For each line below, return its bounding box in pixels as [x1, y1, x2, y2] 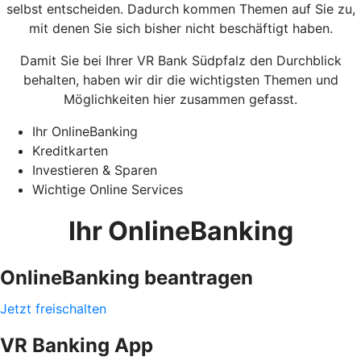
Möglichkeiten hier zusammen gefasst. [64, 90, 297, 107]
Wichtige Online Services [32, 180, 183, 197]
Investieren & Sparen [32, 161, 157, 178]
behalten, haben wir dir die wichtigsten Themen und [23, 71, 338, 88]
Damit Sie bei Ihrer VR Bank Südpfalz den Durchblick [19, 52, 342, 68]
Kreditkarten [32, 142, 108, 159]
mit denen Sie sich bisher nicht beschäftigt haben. [28, 19, 333, 36]
